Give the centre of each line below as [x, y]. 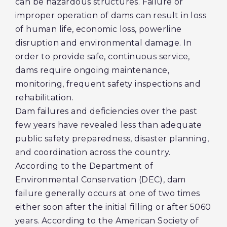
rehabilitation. [45, 98]
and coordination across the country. [93, 152]
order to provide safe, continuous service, [103, 56]
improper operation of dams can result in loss [111, 15]
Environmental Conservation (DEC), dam [101, 180]
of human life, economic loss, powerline [99, 29]
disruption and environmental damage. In [104, 43]
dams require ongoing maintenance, [92, 70]
